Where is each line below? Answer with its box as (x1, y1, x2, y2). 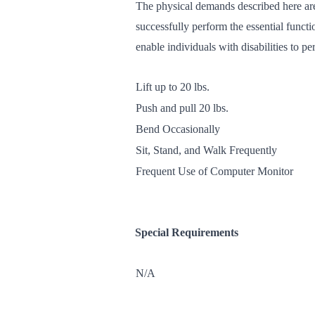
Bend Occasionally (136, 123, 220, 135)
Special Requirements (135, 226, 238, 238)
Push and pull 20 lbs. (136, 102, 229, 114)
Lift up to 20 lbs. (136, 81, 210, 93)
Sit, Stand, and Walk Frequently (136, 144, 277, 156)
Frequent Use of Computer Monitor (136, 165, 293, 177)
